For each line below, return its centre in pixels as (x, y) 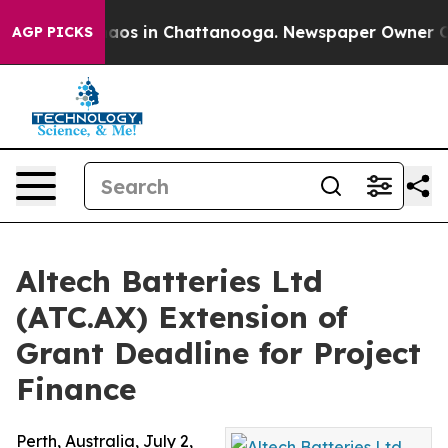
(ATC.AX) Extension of (182, 317)
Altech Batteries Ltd (169, 281)
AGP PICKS (52, 32)
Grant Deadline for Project (218, 353)
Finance (76, 389)
